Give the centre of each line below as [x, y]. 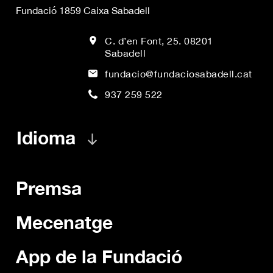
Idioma [46, 137]
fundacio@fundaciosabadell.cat [179, 73]
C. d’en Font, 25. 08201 [159, 41]
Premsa [49, 188]
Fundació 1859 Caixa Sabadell [83, 10]
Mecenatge [64, 222]
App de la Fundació [99, 256]
